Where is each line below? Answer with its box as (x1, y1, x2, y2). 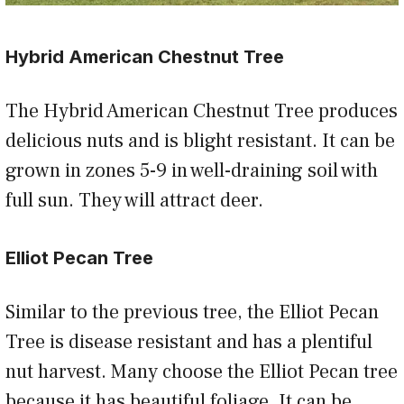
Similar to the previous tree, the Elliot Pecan (5, 299, 379, 326)
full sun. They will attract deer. (5, 188, 268, 214)
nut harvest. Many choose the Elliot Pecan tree (5, 359, 398, 385)
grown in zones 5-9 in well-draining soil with (5, 158, 378, 184)
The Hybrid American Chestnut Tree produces (5, 98, 398, 124)
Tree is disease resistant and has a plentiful (5, 329, 372, 355)
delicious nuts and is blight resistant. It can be (5, 128, 395, 154)
